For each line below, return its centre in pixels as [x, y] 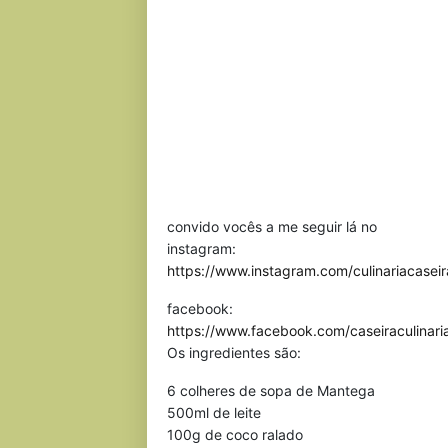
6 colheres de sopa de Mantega [271, 390]
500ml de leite [214, 412]
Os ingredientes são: [234, 352]
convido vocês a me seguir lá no [272, 226]
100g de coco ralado [235, 434]
